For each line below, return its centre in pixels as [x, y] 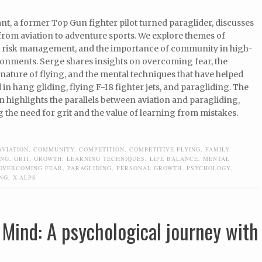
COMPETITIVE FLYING [165, 149]
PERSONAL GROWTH [149, 168]
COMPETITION [102, 149]
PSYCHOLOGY [208, 168]
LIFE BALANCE [174, 158]
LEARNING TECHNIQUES [106, 158]
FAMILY [218, 149]
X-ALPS [25, 177]
